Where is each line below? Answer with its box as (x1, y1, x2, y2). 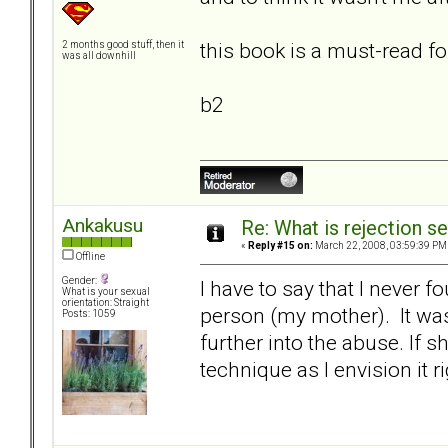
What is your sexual (62, 286, 150, 298)
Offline (74, 251, 105, 263)
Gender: (62, 275, 99, 287)
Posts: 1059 (62, 308, 116, 320)
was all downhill (62, 50, 136, 62)
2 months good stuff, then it (62, 39, 184, 51)
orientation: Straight (62, 297, 149, 309)
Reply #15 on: (248, 240, 313, 252)
